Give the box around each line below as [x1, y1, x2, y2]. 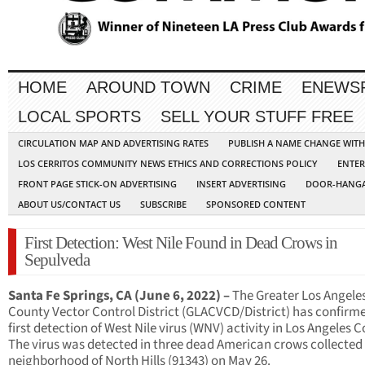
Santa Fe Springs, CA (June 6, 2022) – [8, 286, 232, 306]
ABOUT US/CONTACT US [18, 198, 121, 211]
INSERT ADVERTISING [196, 178, 286, 191]
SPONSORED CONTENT [206, 198, 306, 211]
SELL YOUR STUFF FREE [161, 108, 354, 126]
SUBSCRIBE [140, 198, 187, 211]
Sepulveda [24, 250, 90, 270]
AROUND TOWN [86, 78, 210, 97]
